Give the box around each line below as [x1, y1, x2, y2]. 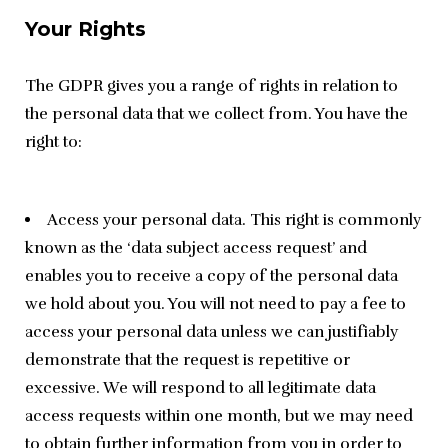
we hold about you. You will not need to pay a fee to [25, 294, 406, 315]
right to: [25, 132, 82, 153]
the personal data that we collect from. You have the [25, 104, 408, 125]
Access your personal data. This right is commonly [47, 210, 421, 231]
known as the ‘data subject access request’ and [25, 238, 367, 259]
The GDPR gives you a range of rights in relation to [25, 76, 398, 97]
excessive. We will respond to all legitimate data [25, 378, 376, 399]
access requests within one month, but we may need [25, 406, 413, 427]
